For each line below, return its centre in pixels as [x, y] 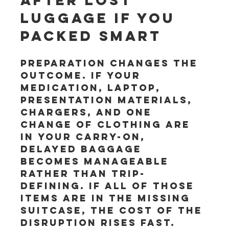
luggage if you [101, 18]
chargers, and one [88, 112]
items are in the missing [108, 198]
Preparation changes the [111, 63]
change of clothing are [108, 124]
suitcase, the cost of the [114, 210]
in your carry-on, [85, 137]
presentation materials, [109, 100]
